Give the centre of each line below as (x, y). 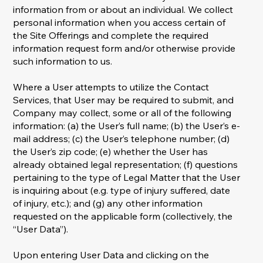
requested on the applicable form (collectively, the (123, 216)
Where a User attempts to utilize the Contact (111, 87)
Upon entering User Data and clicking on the (111, 255)
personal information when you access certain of (119, 23)
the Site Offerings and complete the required (111, 36)
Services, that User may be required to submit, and (124, 100)
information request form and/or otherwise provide (124, 48)
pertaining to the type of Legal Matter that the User (127, 178)
